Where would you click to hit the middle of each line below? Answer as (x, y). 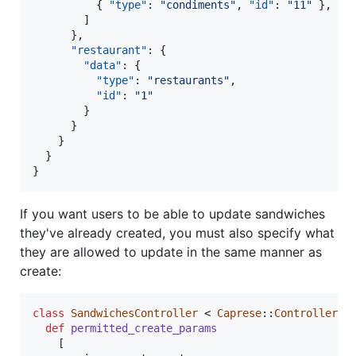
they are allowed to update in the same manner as (171, 252)
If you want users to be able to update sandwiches (172, 214)
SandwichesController (134, 313)
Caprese (239, 313)
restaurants (188, 81)
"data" (103, 66)
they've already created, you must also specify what (177, 233)
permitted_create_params (144, 329)
